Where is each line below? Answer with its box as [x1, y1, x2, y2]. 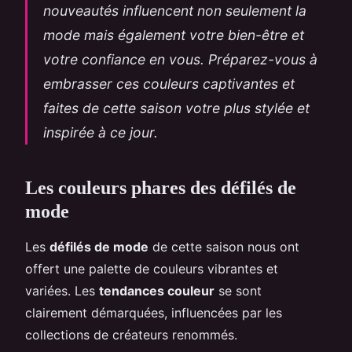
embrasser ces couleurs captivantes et [43, 75, 295, 92]
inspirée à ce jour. [43, 123, 158, 141]
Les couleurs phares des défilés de [25, 177, 296, 198]
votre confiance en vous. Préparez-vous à [43, 50, 317, 68]
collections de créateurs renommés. [25, 326, 237, 343]
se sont [214, 282, 262, 299]
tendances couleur [99, 282, 214, 299]
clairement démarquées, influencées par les [25, 304, 282, 321]
